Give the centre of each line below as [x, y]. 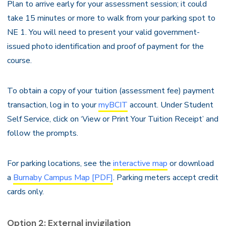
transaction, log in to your [53, 105]
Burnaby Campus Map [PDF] [63, 178]
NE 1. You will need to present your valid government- [103, 32]
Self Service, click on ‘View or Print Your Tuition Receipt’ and [113, 119]
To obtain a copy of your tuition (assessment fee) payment [111, 91]
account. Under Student [171, 105]
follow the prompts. [43, 133]
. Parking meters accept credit [166, 178]
